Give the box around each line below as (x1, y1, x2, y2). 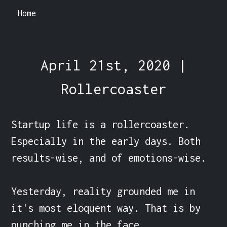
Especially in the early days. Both (11, 135, 201, 147)
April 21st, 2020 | (41, 56, 186, 73)
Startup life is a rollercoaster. (11, 118, 190, 130)
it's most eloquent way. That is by (11, 202, 201, 214)
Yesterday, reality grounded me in (11, 185, 196, 197)
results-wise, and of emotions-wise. (11, 152, 212, 164)
